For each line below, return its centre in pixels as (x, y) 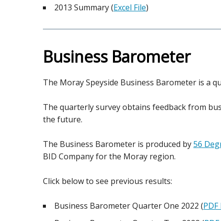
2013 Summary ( (84, 7)
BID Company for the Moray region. (109, 156)
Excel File (130, 7)
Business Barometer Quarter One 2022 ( (129, 206)
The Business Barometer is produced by (118, 144)
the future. (63, 119)
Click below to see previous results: (108, 181)
